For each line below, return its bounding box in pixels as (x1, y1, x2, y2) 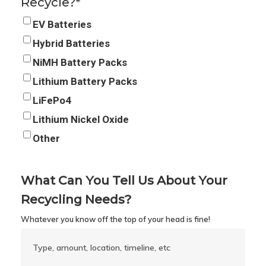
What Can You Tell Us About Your (20, 173, 227, 188)
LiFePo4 (32, 94, 71, 106)
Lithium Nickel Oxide (32, 113, 129, 125)
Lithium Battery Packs (32, 75, 137, 87)
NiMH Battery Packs (32, 56, 127, 68)
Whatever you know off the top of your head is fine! (20, 214, 210, 224)
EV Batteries (32, 18, 91, 30)
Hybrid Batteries (32, 37, 110, 49)
